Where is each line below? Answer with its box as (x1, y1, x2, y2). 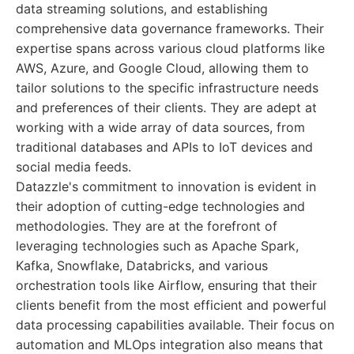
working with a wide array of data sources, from (16, 119, 305, 135)
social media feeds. (16, 159, 131, 175)
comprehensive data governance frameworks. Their (16, 21, 324, 36)
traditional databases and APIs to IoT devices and (16, 139, 313, 155)
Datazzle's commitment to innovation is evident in (16, 179, 316, 194)
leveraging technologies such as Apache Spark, (16, 238, 299, 254)
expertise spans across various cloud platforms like (16, 40, 325, 56)
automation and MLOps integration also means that (16, 337, 323, 352)
